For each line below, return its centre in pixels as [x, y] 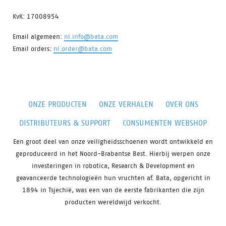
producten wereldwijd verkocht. [113, 202]
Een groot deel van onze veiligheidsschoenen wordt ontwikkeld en [113, 141]
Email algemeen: [38, 36]
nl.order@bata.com [83, 48]
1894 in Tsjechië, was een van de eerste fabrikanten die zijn [113, 190]
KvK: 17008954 [36, 16]
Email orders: [33, 48]
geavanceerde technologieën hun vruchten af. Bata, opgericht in [113, 178]
